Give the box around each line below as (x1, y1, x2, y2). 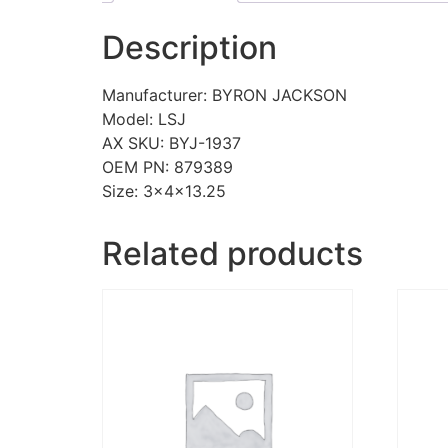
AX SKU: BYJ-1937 (102, 133, 241, 154)
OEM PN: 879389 (102, 157, 233, 178)
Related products (102, 234, 363, 274)
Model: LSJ (102, 109, 186, 130)
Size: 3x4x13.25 (102, 181, 226, 202)
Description (102, 28, 277, 68)
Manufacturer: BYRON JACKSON (102, 85, 347, 106)
